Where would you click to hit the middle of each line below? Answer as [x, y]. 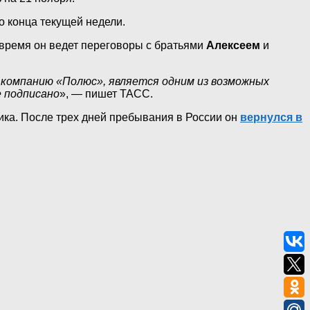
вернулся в [271, 118]
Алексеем [233, 46]
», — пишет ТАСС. [106, 94]
